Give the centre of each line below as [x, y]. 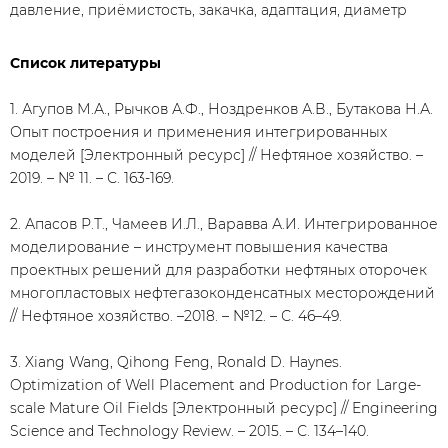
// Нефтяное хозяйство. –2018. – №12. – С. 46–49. [176, 316]
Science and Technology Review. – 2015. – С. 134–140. [189, 431]
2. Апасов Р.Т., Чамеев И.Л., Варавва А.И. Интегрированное [224, 224]
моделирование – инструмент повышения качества [199, 247]
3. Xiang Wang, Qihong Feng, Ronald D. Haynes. [176, 362]
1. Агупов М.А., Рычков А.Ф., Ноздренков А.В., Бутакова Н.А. [221, 109]
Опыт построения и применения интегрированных [198, 132]
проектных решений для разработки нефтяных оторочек [218, 270]
